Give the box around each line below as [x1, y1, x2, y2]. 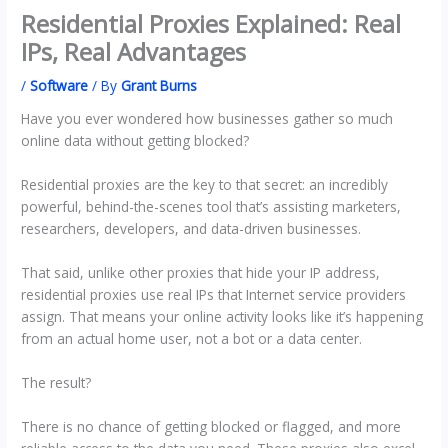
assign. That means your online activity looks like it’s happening [21, 307, 424, 327]
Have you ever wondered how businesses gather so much [21, 109, 394, 129]
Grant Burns [121, 75, 198, 95]
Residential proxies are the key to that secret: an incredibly [21, 175, 389, 195]
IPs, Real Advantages [21, 35, 247, 68]
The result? [21, 373, 92, 393]
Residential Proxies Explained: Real [21, 7, 402, 40]
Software [30, 75, 89, 95]
